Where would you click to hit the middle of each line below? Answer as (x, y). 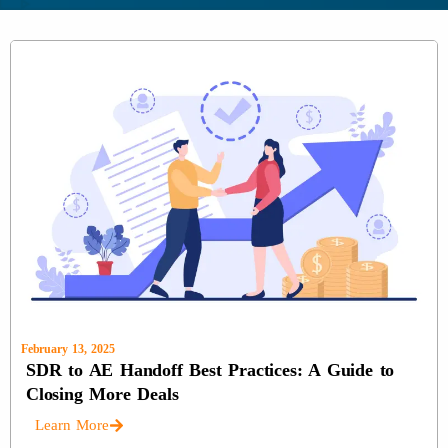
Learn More (72, 425)
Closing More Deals (102, 394)
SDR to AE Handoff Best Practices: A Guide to (210, 370)
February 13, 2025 (68, 349)
